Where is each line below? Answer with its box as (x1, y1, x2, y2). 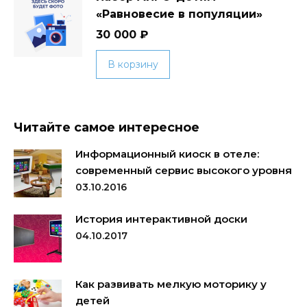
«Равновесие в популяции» (96, 8, 262, 21)
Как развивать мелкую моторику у (75, 278, 267, 291)
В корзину (108, 58, 158, 71)
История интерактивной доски (75, 212, 247, 225)
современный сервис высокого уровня (75, 164, 292, 177)
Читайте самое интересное (14, 120, 199, 135)
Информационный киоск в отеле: (75, 147, 259, 160)
